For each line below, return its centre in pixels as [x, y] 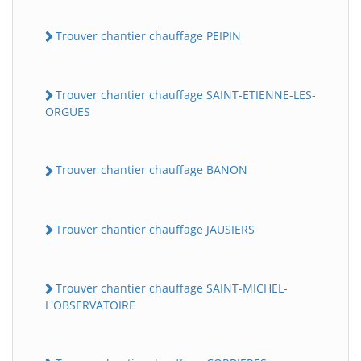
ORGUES [68, 112]
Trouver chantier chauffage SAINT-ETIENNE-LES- [186, 95]
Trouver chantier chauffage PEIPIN [148, 35]
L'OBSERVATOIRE [90, 305]
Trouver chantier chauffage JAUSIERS [155, 229]
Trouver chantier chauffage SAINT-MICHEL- [172, 288]
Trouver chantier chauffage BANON [151, 170]
